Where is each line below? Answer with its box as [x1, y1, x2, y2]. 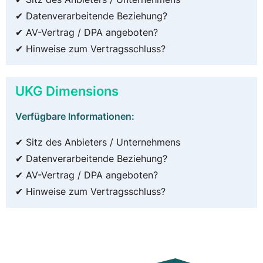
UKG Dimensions [15, 83, 119, 99]
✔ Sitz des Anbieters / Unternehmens [15, 136, 180, 149]
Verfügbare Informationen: [15, 110, 134, 123]
